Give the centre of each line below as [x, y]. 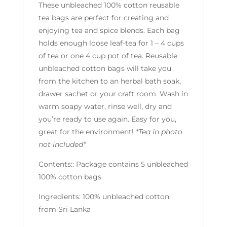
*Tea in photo [159, 132]
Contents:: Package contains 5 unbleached [113, 164]
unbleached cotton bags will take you [105, 69]
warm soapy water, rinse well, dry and [105, 107]
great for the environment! [87, 132]
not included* [62, 145]
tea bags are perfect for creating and [103, 18]
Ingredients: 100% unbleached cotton [104, 197]
